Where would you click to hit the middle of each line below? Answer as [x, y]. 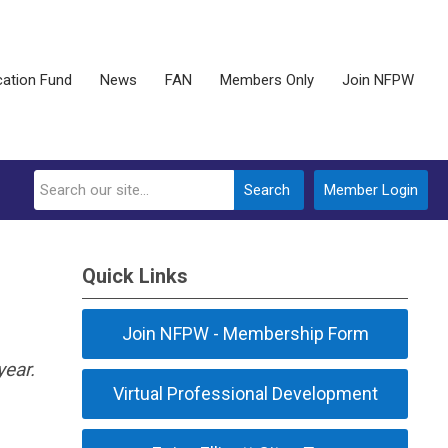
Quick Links [135, 276]
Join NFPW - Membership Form [245, 333]
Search [267, 190]
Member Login [371, 190]
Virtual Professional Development [245, 393]
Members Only [267, 80]
